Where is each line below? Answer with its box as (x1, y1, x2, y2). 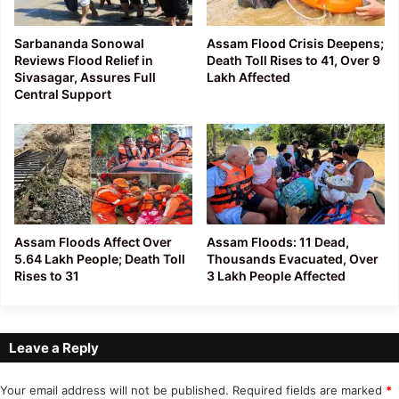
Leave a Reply (9, 338, 99, 356)
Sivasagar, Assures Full (14, 69, 156, 85)
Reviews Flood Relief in (14, 53, 153, 69)
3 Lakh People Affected (207, 267, 346, 283)
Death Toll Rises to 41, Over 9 (207, 53, 380, 69)
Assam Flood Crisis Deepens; (207, 36, 384, 52)
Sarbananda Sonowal (14, 36, 144, 52)
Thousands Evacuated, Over (207, 250, 379, 266)
